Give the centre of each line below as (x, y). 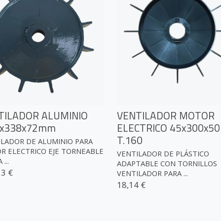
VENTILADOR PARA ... (152, 173)
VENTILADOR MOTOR (166, 115)
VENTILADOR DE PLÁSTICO (163, 154)
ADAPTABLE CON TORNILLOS (167, 164)
